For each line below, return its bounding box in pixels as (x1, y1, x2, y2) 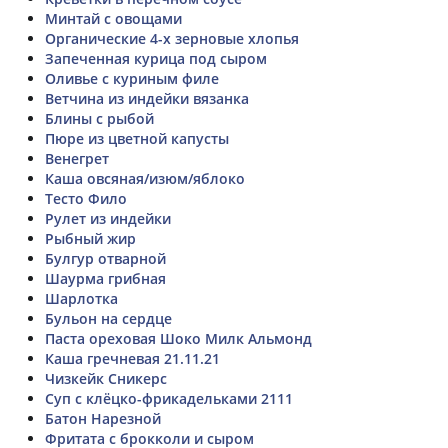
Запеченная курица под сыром (45, 48, 267, 68)
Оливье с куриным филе (45, 68, 219, 88)
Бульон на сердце (45, 308, 172, 328)
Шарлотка (45, 288, 118, 308)
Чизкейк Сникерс (45, 368, 167, 388)
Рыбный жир (45, 228, 136, 248)
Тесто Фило (45, 188, 127, 208)
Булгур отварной (45, 248, 166, 268)
